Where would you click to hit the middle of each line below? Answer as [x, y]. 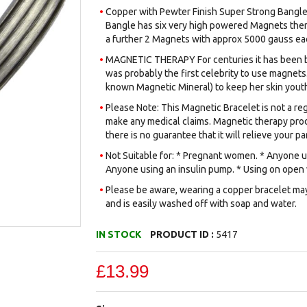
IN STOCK [119, 234]
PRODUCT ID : [183, 234]
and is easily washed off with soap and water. [201, 204]
